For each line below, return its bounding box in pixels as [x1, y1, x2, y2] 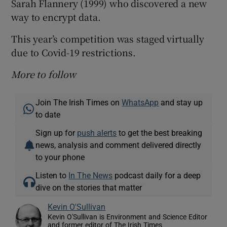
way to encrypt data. [11, 10, 101, 24]
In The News [68, 171, 113, 180]
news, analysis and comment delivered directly [35, 141, 202, 149]
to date [35, 110, 61, 119]
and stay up [159, 98, 203, 107]
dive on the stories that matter [35, 183, 142, 192]
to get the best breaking [117, 129, 203, 137]
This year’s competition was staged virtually [11, 32, 204, 46]
